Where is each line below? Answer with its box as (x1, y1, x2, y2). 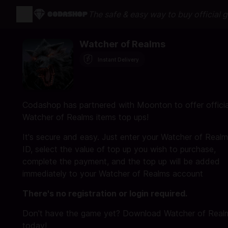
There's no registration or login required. (22, 188, 187, 198)
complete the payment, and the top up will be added (22, 156, 220, 166)
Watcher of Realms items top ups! (22, 112, 149, 122)
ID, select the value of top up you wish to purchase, (22, 144, 216, 154)
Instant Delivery (98, 56, 139, 63)
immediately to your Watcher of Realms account (22, 168, 203, 179)
